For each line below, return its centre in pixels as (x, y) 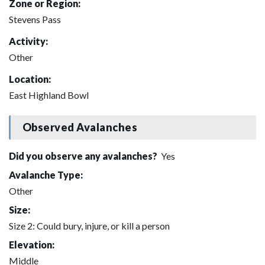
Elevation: (32, 244)
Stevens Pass (35, 19)
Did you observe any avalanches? (84, 156)
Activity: (28, 41)
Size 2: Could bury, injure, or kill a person (89, 225)
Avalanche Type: (46, 174)
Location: (30, 79)
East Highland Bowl (49, 95)
